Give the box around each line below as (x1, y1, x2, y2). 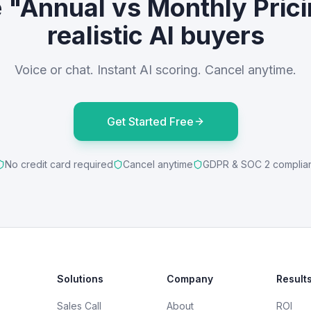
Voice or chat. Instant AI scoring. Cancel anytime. (15, 62, 296, 77)
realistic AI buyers (47, 20, 264, 51)
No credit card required (4, 158, 113, 170)
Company (167, 273, 213, 285)
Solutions (57, 273, 103, 285)
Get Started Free (106, 115, 194, 128)
